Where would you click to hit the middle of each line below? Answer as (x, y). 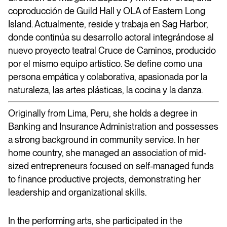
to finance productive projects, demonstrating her (104, 179)
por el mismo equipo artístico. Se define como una (105, 63)
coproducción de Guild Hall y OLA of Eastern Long (107, 11)
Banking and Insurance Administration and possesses (113, 126)
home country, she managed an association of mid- (107, 153)
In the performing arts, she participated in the (95, 220)
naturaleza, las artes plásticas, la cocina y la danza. (105, 90)
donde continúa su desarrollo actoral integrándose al (111, 37)
